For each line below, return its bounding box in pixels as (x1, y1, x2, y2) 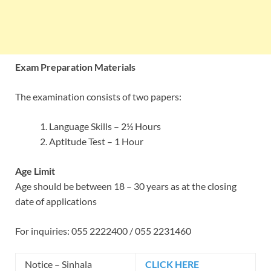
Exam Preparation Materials (15, 61, 135, 73)
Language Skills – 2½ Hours (49, 120, 161, 132)
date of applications (15, 195, 97, 207)
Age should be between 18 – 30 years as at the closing (15, 180, 237, 192)
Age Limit (15, 165, 55, 177)
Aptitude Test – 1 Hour (49, 135, 143, 148)
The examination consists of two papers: (15, 91, 181, 103)
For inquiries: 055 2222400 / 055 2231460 (15, 225, 191, 237)
